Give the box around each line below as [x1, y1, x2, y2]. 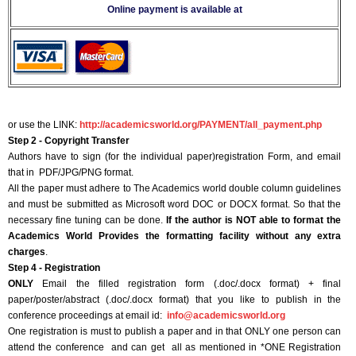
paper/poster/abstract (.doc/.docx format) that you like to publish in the [8, 294, 342, 306]
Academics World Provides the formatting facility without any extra [8, 230, 342, 242]
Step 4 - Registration [8, 262, 100, 274]
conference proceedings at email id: [8, 310, 167, 322]
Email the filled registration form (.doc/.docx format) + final [33, 278, 342, 290]
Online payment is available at [106, 4, 242, 16]
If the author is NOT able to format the [166, 215, 342, 226]
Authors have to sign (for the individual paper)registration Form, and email [8, 151, 342, 163]
